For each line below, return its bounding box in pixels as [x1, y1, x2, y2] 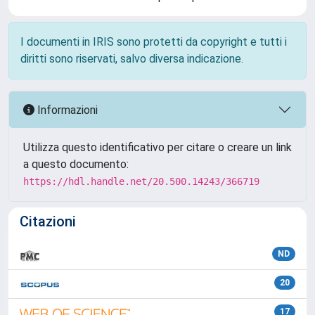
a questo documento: [23, 157, 129, 171]
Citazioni [20, 213, 76, 230]
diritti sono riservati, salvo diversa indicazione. [20, 52, 243, 65]
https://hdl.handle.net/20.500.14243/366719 [23, 176, 259, 187]
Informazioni [34, 103, 98, 117]
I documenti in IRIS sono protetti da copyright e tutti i [20, 35, 287, 49]
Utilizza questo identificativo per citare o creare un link [23, 141, 292, 154]
